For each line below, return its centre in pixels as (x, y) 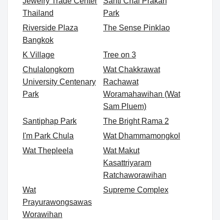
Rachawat (121, 82)
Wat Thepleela (48, 151)
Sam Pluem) (124, 107)
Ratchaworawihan (135, 175)
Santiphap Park (50, 121)
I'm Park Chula (48, 136)
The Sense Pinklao (136, 28)
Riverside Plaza (50, 28)
